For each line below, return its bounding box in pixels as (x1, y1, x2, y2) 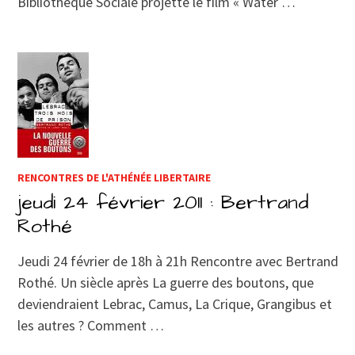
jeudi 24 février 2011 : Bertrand (17, 189, 309, 217)
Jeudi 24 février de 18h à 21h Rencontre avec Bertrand (17, 252, 339, 271)
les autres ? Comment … (17, 316, 165, 335)
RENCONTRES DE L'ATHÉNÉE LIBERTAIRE (17, 170, 212, 185)
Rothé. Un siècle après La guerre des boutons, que (17, 273, 315, 292)
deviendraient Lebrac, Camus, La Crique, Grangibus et (17, 295, 333, 314)
